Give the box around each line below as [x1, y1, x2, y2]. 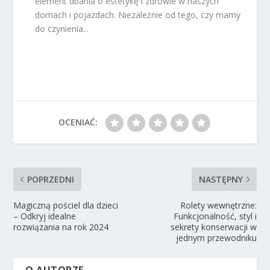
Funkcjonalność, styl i [173, 210, 257, 222]
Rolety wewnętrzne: [180, 199, 257, 211]
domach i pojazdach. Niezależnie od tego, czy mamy [35, 8, 241, 20]
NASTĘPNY [198, 173, 243, 185]
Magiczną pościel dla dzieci [13, 199, 119, 211]
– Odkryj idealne [13, 210, 77, 222]
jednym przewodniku [175, 231, 257, 243]
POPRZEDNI [27, 173, 75, 185]
